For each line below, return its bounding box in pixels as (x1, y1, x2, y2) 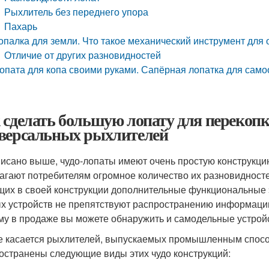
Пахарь (4, 19, 38, 33)
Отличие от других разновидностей (4, 48, 162, 62)
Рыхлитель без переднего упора (4, 5, 149, 19)
